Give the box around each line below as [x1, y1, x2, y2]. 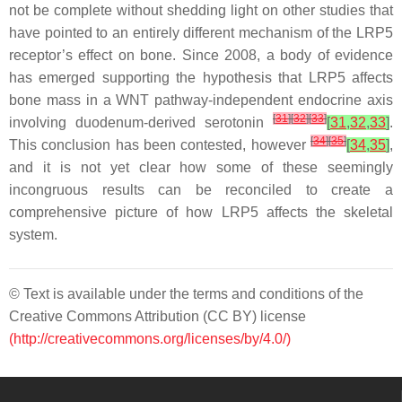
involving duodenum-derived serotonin [9, 115, 273, 130]
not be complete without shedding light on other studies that [9, 3, 393, 18]
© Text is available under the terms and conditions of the [9, 286, 363, 301]
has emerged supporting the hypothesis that [9, 70, 309, 85]
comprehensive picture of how [9, 205, 222, 220]
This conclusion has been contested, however [9, 137, 310, 153]
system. [9, 227, 57, 242]
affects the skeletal [258, 205, 394, 220]
